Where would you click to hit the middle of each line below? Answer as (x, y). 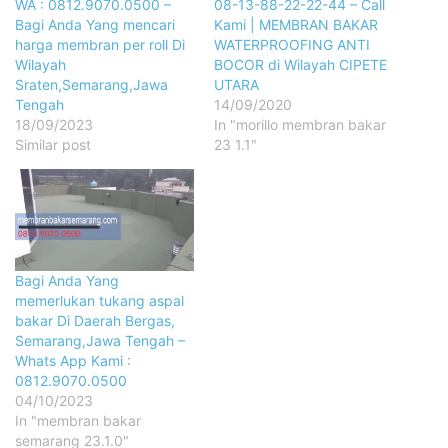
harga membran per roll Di (100, 44)
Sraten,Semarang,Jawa (91, 84)
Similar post (53, 144)
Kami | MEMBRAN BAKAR (296, 24)
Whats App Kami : (73, 361)
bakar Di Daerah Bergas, (95, 321)
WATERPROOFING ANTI (292, 44)
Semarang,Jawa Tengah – (100, 341)
